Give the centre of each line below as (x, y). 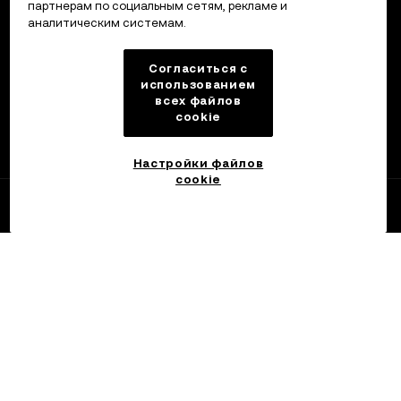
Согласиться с (198, 69)
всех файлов (198, 101)
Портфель (364, 211)
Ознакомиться (120, 211)
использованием (198, 85)
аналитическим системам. (107, 23)
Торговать (200, 211)
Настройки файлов (198, 163)
